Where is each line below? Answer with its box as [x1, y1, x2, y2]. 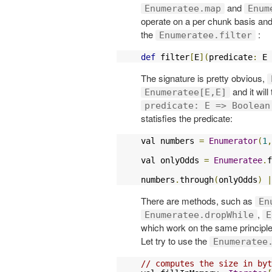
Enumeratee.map [144, 2, 221, 14]
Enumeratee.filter [159, 29, 252, 41]
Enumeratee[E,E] [144, 86, 226, 98]
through [180, 174, 214, 185]
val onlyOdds [141, 155, 204, 165]
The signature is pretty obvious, [141, 71, 267, 84]
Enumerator [209, 135, 257, 146]
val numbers [141, 135, 199, 146]
